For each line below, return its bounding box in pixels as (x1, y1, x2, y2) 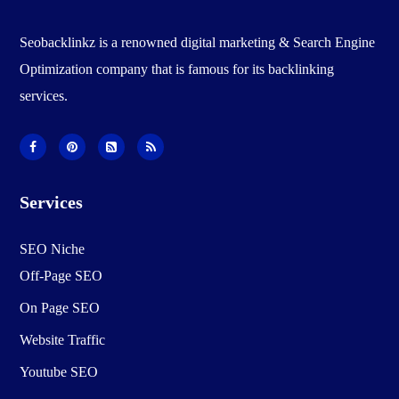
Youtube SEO (20, 363, 99, 379)
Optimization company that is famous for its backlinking (20, 61, 335, 77)
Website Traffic (20, 331, 106, 347)
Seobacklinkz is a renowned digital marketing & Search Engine (20, 34, 376, 50)
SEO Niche (20, 240, 85, 256)
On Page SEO (20, 299, 101, 315)
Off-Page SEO (20, 267, 103, 283)
